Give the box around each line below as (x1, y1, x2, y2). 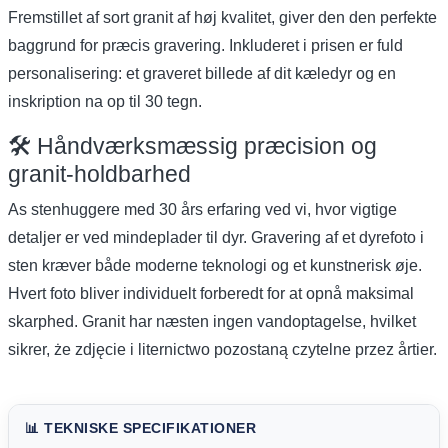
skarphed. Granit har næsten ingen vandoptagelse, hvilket (8, 312, 416, 330)
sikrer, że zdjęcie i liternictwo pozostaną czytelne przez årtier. (8, 340, 437, 358)
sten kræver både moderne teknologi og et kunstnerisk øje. (8, 256, 422, 274)
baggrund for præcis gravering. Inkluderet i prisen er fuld (8, 36, 403, 54)
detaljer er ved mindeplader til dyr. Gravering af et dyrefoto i (8, 228, 424, 246)
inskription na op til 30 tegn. (8, 92, 202, 110)
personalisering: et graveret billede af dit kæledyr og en (8, 64, 396, 82)
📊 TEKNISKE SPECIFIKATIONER (25, 420, 256, 436)
